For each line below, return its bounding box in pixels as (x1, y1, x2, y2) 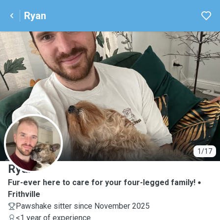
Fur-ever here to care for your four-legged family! (8, 178, 195, 187)
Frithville (8, 190, 40, 199)
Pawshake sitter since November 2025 (16, 201, 150, 211)
